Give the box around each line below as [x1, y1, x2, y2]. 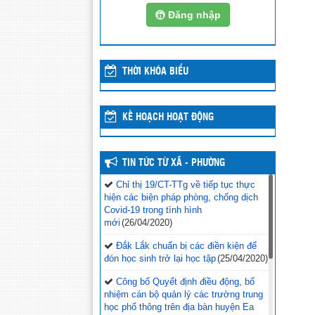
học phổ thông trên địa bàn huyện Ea [104, 302, 254, 312]
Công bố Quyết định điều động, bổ [116, 276, 255, 287]
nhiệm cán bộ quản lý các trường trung [104, 289, 263, 300]
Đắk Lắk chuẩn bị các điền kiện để [116, 240, 257, 251]
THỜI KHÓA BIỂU [122, 67, 188, 77]
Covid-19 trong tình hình [104, 205, 202, 215]
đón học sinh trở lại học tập [104, 253, 216, 264]
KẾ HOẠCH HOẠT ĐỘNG [122, 112, 214, 122]
